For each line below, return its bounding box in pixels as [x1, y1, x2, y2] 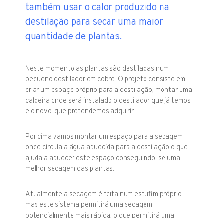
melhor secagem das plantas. [25, 164, 115, 174]
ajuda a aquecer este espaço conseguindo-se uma [25, 154, 181, 163]
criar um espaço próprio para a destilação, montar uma [25, 86, 193, 95]
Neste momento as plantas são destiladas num [25, 64, 169, 74]
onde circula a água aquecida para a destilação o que [25, 143, 188, 153]
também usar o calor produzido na [25, 1, 170, 15]
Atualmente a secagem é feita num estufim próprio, [25, 190, 183, 200]
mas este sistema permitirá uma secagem [25, 200, 153, 210]
